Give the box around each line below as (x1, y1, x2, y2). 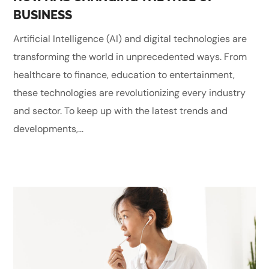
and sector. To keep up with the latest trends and (13, 104, 228, 117)
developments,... (13, 122, 84, 135)
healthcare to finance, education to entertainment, (13, 68, 235, 81)
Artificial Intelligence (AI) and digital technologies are (13, 32, 247, 45)
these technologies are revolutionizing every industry (13, 86, 246, 99)
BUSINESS (13, 7, 73, 22)
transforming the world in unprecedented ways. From (13, 50, 247, 63)
